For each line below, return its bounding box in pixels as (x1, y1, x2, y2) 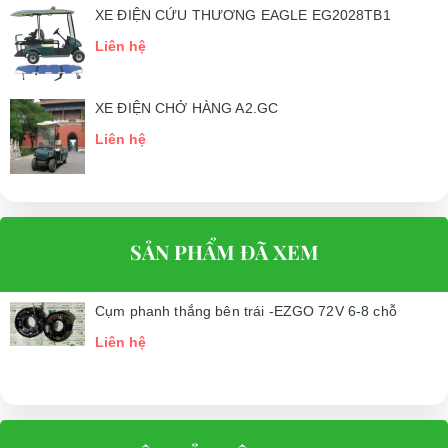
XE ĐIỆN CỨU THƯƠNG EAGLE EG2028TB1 (95, 7, 391, 23)
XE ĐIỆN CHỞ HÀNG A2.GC (95, 100, 279, 116)
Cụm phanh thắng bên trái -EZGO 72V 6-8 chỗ (95, 303, 397, 319)
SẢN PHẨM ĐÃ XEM (129, 238, 319, 265)
